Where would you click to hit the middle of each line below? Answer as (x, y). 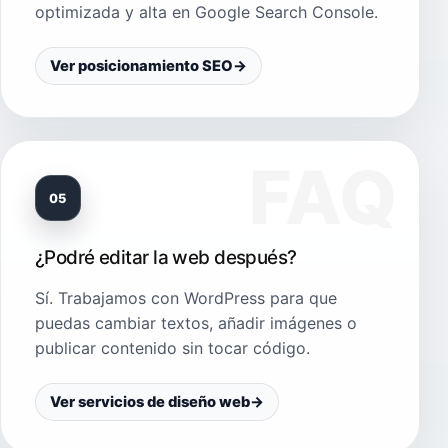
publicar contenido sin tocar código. (172, 348)
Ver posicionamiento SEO (141, 66)
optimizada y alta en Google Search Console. (206, 12)
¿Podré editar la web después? (166, 258)
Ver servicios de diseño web (150, 402)
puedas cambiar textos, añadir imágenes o (196, 323)
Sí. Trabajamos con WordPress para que (186, 298)
